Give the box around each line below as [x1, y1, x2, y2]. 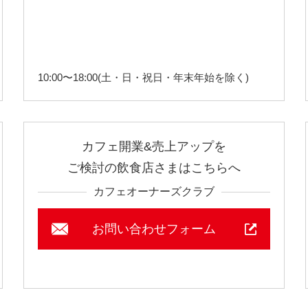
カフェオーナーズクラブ [93, 186, 214, 197]
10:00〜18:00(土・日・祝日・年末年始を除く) [38, 71, 249, 83]
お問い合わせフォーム [92, 222, 216, 236]
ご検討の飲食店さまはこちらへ [67, 161, 241, 175]
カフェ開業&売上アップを [82, 140, 226, 153]
